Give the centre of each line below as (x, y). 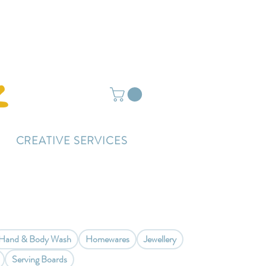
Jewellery (160, 239)
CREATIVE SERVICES (72, 141)
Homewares (107, 239)
